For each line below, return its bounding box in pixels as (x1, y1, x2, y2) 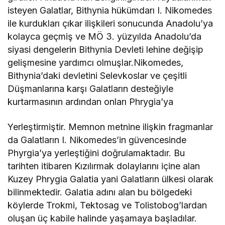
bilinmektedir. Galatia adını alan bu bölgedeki (8, 187, 192, 198)
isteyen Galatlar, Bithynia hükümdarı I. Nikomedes (8, 5, 212, 16)
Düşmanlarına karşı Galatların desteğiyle (8, 83, 174, 94)
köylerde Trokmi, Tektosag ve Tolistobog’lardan (8, 200, 207, 211)
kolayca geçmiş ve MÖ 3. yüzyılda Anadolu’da (8, 31, 202, 42)
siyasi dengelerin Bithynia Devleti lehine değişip (8, 44, 204, 55)
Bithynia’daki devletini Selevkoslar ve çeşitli (8, 70, 187, 81)
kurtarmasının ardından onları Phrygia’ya (8, 96, 174, 107)
